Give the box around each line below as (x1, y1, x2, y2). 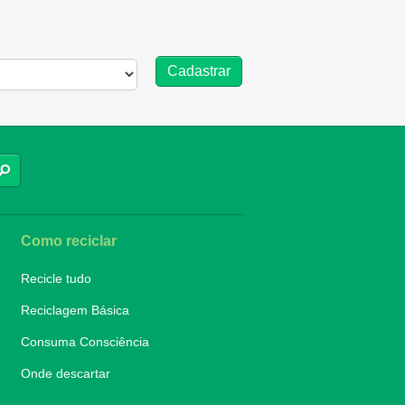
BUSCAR (10, 163, 57, 176)
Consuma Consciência (21, 334, 150, 349)
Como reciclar (21, 232, 118, 249)
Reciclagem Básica (21, 302, 130, 317)
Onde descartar (21, 365, 111, 381)
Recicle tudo (21, 270, 92, 286)
